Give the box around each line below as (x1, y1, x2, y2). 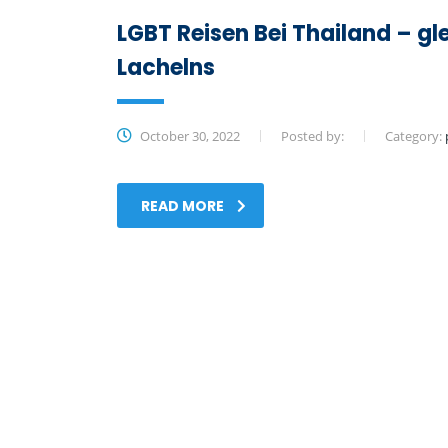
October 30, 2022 (137, 127, 240, 145)
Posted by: (281, 127, 344, 145)
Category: (385, 127, 445, 145)
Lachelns (117, 52, 215, 83)
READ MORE (141, 196, 224, 216)
